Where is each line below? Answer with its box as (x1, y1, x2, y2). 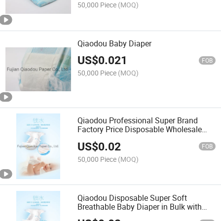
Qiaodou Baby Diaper (77, 37, 152, 49)
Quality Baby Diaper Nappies (77, 133, 178, 144)
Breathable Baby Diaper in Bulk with (77, 201, 202, 212)
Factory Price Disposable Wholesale (77, 124, 202, 135)
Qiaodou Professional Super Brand (77, 115, 198, 126)
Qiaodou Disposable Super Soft (77, 192, 187, 203)
